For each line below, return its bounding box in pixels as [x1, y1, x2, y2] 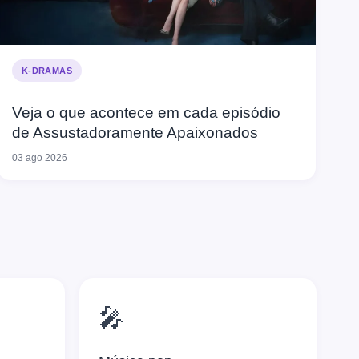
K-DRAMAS [21, 66, 73, 76]
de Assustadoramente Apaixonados [11, 124, 258, 142]
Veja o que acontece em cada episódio [11, 104, 280, 122]
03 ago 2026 [11, 152, 67, 164]
